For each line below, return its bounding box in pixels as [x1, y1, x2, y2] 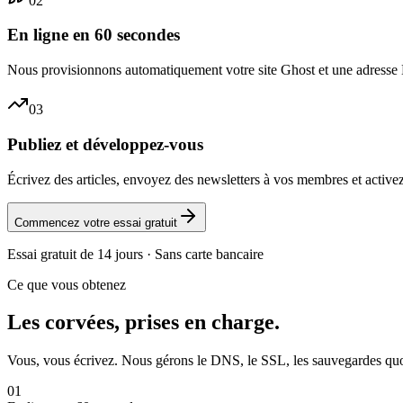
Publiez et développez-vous [7, 134, 203, 154]
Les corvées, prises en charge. [7, 310, 280, 335]
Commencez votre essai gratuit [14, 215, 177, 229]
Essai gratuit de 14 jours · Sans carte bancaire [7, 246, 264, 262]
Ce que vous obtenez [7, 276, 126, 292]
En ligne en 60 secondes [7, 25, 180, 45]
